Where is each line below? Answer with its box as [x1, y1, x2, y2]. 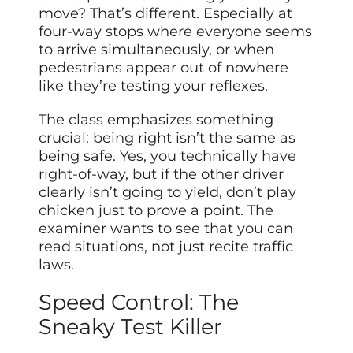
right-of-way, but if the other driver [39, 165, 284, 183]
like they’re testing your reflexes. [39, 76, 269, 95]
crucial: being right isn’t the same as [39, 128, 296, 147]
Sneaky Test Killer [39, 314, 223, 340]
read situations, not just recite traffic [39, 237, 294, 255]
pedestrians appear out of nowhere [39, 58, 289, 76]
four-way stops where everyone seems [39, 22, 313, 40]
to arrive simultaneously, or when [39, 40, 275, 58]
